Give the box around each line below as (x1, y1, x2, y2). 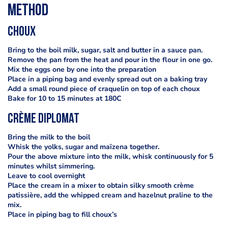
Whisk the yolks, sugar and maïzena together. (8, 142, 159, 152)
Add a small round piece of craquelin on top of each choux (8, 84, 200, 94)
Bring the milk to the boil (8, 132, 90, 142)
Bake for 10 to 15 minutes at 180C (8, 94, 122, 104)
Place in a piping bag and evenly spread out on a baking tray (8, 74, 207, 84)
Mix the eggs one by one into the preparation (8, 65, 156, 75)
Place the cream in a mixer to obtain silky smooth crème (8, 181, 194, 191)
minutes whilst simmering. (8, 161, 95, 172)
